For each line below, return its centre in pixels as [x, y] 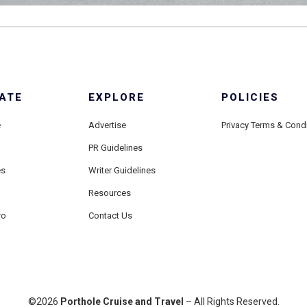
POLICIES [250, 97]
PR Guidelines [115, 147]
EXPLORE [116, 97]
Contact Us [110, 215]
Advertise [107, 125]
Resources [109, 193]
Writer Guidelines [122, 170]
